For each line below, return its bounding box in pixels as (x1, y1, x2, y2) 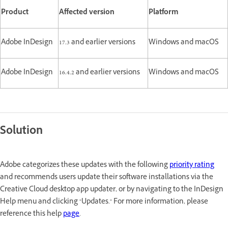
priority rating (169, 159, 214, 172)
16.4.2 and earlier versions (59, 67, 140, 79)
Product (1, 7, 28, 19)
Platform (149, 7, 179, 19)
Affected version (59, 7, 115, 19)
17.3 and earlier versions (59, 37, 135, 49)
